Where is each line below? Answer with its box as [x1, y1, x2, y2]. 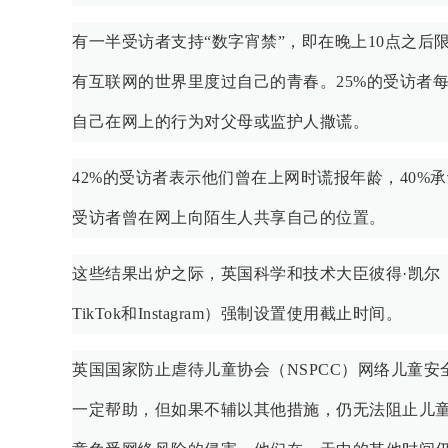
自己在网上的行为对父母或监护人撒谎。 [72, 113, 369, 131]
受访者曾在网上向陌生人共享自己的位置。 [72, 209, 386, 227]
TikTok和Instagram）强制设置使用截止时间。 [72, 305, 402, 323]
